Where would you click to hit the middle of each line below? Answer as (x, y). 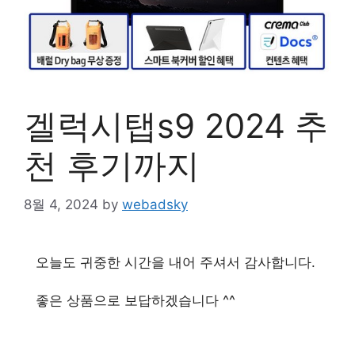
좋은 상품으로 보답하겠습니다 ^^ (136, 300)
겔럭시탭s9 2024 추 (176, 126)
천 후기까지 (112, 165)
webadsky (155, 204)
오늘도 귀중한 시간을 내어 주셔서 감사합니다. (176, 262)
